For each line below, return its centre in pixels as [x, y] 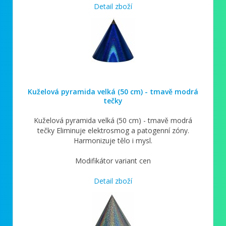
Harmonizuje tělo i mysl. [113, 140]
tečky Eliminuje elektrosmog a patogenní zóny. [113, 130]
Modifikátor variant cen [113, 160]
